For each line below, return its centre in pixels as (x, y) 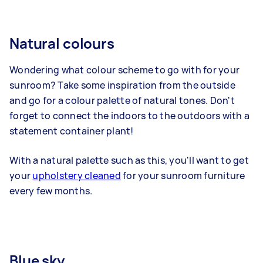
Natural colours (62, 43)
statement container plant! (72, 131)
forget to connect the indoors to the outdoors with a (129, 116)
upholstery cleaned (77, 176)
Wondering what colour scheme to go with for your (124, 70)
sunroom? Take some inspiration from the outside (122, 85)
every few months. (51, 191)
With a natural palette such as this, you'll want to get (129, 161)
